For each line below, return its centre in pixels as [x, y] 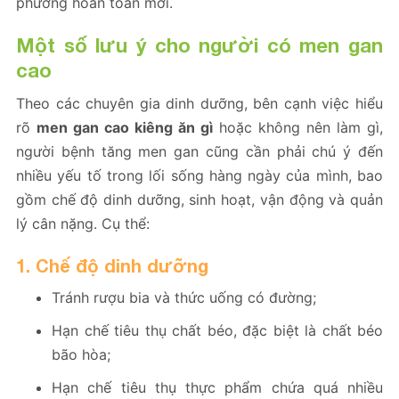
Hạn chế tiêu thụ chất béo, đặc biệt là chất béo [217, 331]
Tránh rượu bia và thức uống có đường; [184, 298]
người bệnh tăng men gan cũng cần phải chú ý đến [199, 152]
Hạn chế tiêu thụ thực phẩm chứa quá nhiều [217, 388]
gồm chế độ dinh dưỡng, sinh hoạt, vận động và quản [199, 200]
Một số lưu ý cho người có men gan [199, 46]
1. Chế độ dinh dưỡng [112, 266]
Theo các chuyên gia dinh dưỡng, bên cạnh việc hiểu [199, 104]
